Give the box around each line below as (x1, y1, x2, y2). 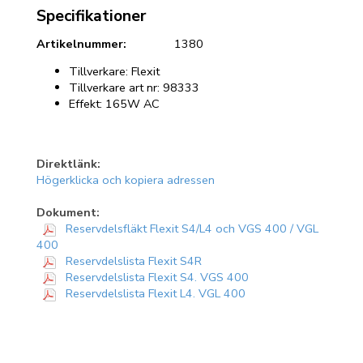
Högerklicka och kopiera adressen (36, 172, 215, 189)
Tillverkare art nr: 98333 (69, 79, 199, 96)
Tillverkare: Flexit (69, 63, 160, 80)
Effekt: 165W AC (69, 96, 160, 113)
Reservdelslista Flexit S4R (62, 253, 202, 270)
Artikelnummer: (36, 35, 126, 52)
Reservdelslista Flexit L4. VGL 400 (62, 285, 246, 302)
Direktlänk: (36, 156, 100, 173)
